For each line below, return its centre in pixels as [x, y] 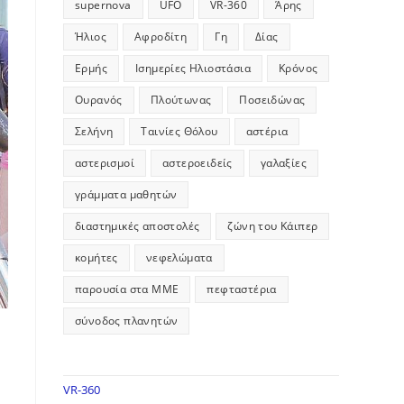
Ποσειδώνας [272, 99]
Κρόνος [298, 68]
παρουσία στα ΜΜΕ [127, 289]
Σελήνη [94, 131]
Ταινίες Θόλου [179, 131]
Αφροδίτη [161, 36]
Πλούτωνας [181, 99]
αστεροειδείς [197, 162]
